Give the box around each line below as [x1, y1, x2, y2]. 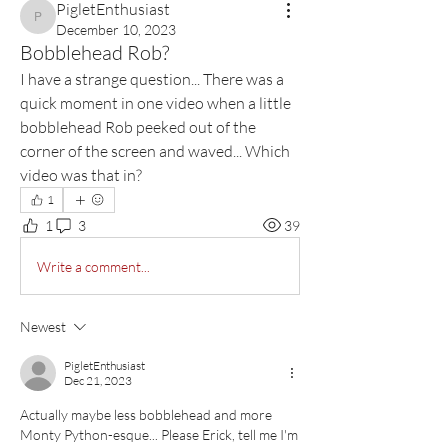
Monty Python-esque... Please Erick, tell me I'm [20, 426, 298, 443]
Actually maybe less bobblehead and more [20, 406, 272, 423]
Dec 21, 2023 [64, 373, 132, 388]
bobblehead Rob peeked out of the [20, 117, 256, 137]
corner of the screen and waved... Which [20, 141, 290, 161]
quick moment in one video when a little [20, 93, 291, 113]
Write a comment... [37, 257, 150, 275]
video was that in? [20, 165, 142, 185]
